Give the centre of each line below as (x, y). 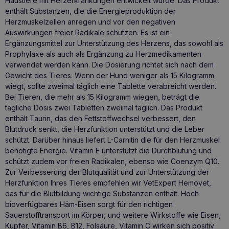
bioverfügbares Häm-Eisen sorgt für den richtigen (89, 204)
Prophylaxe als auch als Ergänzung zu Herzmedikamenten (103, 54)
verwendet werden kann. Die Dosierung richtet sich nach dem (109, 65)
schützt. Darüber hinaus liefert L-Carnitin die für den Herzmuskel (112, 140)
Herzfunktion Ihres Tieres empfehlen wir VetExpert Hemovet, (108, 183)
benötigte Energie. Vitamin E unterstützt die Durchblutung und (108, 151)
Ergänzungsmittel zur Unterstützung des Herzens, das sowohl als (114, 43)
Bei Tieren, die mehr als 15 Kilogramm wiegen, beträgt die (102, 97)
